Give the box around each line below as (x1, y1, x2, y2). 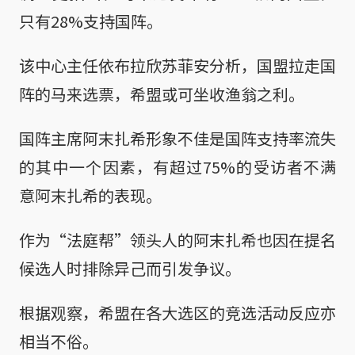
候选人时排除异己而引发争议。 (19, 256, 241, 280)
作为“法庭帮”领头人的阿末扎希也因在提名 (19, 227, 336, 251)
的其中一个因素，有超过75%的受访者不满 (19, 155, 336, 178)
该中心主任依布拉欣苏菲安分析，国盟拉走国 (19, 53, 336, 77)
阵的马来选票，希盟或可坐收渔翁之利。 (19, 82, 304, 105)
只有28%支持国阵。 (19, 9, 162, 32)
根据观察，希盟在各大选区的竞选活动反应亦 (19, 300, 336, 324)
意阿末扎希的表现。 (19, 183, 162, 207)
